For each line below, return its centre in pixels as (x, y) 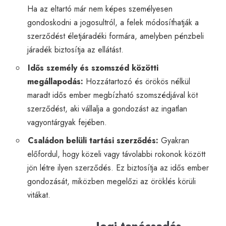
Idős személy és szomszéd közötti (93, 68)
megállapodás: (55, 81)
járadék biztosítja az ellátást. (75, 49)
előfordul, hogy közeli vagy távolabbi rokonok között (116, 154)
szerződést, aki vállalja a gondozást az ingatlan (107, 108)
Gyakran (174, 140)
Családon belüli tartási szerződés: (93, 140)
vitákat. (39, 195)
